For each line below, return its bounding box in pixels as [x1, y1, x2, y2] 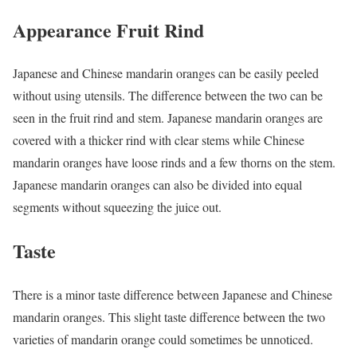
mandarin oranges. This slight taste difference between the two [13, 308, 325, 326]
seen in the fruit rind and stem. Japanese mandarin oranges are [13, 109, 323, 127]
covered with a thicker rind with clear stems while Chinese [13, 131, 304, 149]
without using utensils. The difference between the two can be [13, 87, 323, 104]
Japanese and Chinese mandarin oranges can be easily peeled [13, 65, 319, 82]
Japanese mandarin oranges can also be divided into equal [13, 176, 302, 194]
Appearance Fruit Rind [13, 15, 204, 44]
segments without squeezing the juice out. [13, 198, 222, 216]
